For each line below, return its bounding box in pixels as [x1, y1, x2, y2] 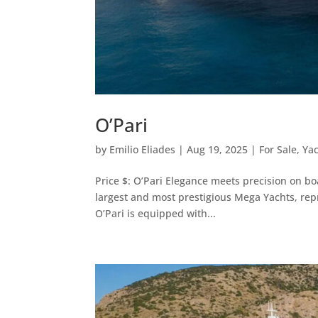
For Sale [259, 143, 297, 157]
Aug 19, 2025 [187, 143, 248, 157]
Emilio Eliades [109, 143, 176, 157]
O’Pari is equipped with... [95, 207, 216, 221]
